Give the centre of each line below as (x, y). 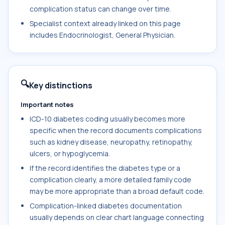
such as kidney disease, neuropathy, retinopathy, (111, 142)
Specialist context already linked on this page (105, 23)
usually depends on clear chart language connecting (117, 217)
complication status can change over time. (100, 9)
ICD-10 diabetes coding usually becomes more (107, 119)
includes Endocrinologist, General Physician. (102, 35)
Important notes (47, 104)
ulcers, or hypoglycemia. (70, 153)
